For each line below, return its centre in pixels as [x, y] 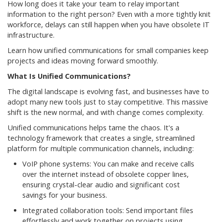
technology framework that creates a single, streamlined [101, 138]
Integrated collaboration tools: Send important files [108, 211]
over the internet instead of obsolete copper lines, [106, 174]
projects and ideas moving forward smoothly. [83, 61]
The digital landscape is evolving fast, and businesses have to [108, 92]
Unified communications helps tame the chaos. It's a [93, 128]
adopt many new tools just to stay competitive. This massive [108, 102]
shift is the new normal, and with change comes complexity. [106, 112]
